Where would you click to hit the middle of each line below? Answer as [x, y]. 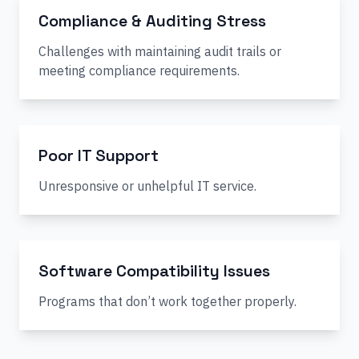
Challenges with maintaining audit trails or [160, 51]
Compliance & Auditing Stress [152, 21]
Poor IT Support [99, 155]
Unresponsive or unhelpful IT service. [147, 186]
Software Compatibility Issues [154, 271]
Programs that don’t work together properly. [167, 301]
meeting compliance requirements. [139, 71]
